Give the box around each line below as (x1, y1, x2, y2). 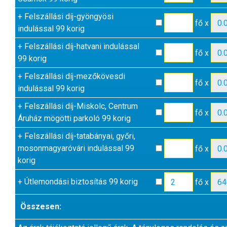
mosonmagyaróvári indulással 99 (18, 143, 134, 153)
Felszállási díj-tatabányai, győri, (22, 131, 135, 141)
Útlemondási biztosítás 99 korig (22, 177, 138, 186)
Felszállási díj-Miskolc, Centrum (22, 101, 138, 111)
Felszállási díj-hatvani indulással (22, 42, 139, 51)
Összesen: (20, 202, 61, 211)
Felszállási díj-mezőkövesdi (22, 71, 125, 81)
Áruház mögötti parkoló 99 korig (18, 113, 131, 123)
